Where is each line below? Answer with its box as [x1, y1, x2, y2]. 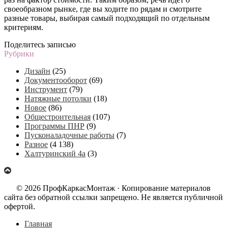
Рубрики [4, 49, 34, 58]
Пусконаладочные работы [24, 130, 115, 139]
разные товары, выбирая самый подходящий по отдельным [4, 13, 210, 22]
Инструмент [24, 84, 67, 94]
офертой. [4, 202, 35, 211]
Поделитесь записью [4, 40, 76, 49]
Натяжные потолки [24, 94, 92, 103]
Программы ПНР [24, 121, 84, 130]
